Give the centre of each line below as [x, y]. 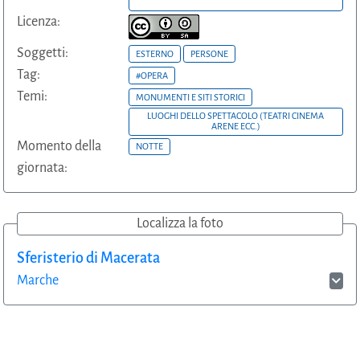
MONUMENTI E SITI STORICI [190, 97]
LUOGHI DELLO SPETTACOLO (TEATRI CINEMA [236, 116]
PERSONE [209, 53]
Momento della [59, 146]
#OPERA [151, 75]
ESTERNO [154, 53]
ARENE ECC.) [235, 127]
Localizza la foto [180, 223]
